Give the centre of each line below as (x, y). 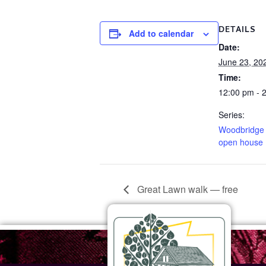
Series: (232, 114)
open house (241, 142)
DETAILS (237, 30)
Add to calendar (161, 33)
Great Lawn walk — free (186, 189)
